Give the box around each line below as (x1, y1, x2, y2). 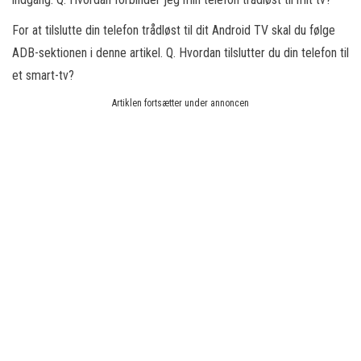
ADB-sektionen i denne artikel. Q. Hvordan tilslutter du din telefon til (12, 45, 349, 60)
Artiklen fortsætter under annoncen (112, 98, 249, 109)
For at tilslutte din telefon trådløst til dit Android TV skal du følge (12, 23, 335, 38)
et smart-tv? (12, 68, 74, 83)
